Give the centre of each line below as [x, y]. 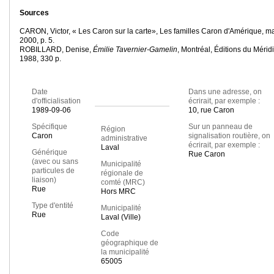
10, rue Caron [211, 110]
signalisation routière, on [229, 136]
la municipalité [125, 252]
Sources [34, 13]
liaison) [44, 180]
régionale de [122, 173]
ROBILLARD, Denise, [56, 50]
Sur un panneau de [220, 127]
